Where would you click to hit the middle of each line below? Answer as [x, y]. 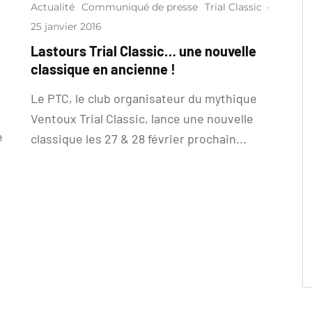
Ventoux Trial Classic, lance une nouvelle [142, 118]
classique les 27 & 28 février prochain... [139, 139]
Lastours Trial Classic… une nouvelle [143, 51]
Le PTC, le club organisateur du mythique [144, 98]
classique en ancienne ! [103, 69]
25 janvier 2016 [66, 26]
